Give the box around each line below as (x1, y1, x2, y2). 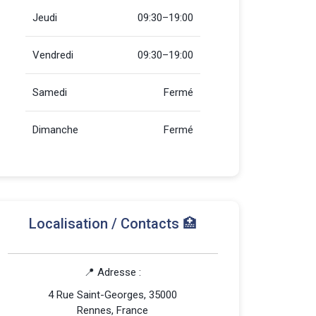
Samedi (32, 86, 67, 99)
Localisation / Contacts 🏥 (28, 215, 197, 232)
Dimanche (32, 123, 78, 136)
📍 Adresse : (84, 266, 142, 279)
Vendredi (32, 49, 73, 61)
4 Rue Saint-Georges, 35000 (48, 288, 178, 301)
